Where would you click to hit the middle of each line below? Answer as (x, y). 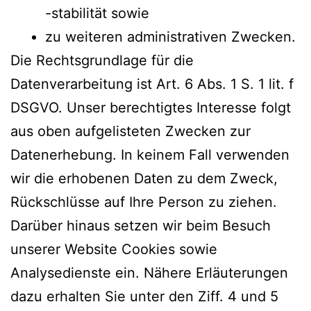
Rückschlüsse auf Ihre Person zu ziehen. (144, 202)
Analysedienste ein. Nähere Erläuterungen (149, 272)
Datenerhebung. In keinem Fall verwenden (150, 154)
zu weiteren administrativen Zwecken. (170, 36)
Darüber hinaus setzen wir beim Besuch (141, 225)
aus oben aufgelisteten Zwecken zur (131, 131)
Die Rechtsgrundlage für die (102, 60)
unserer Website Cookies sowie (114, 249)
